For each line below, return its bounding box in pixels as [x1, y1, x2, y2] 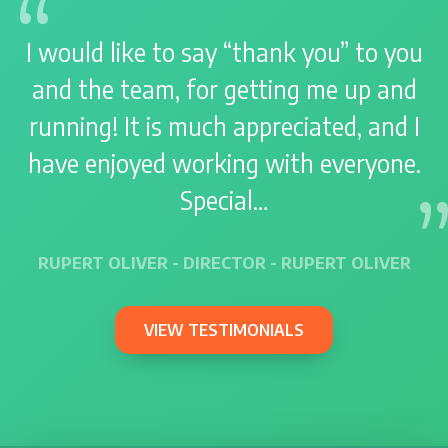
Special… [180, 184, 268, 217]
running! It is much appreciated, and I [28, 110, 420, 143]
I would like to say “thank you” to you [25, 36, 423, 69]
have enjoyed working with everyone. [27, 147, 421, 180]
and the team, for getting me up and [31, 73, 417, 106]
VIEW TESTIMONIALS [144, 320, 304, 341]
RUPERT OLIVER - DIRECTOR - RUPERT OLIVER [37, 252, 411, 274]
